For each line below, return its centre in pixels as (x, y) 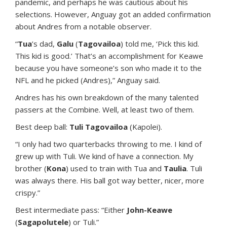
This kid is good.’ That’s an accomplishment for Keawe (109, 55)
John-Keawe (149, 210)
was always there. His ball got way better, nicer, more (110, 180)
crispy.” (28, 192)
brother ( (31, 168)
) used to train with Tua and (115, 168)
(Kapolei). (145, 126)
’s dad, (44, 43)
